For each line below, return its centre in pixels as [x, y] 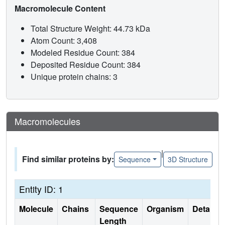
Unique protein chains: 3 [74, 77]
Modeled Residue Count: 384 [84, 53]
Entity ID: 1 [41, 189]
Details [205, 209]
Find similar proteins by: [68, 159]
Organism [165, 209]
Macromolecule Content [61, 9]
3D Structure [188, 159]
